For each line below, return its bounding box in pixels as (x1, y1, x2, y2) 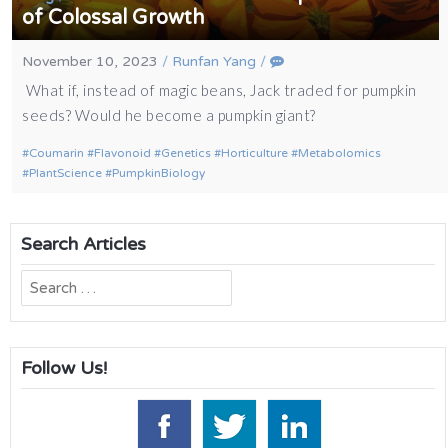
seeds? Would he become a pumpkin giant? (22, 106, 316, 125)
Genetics (161, 146, 212, 161)
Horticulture (221, 146, 289, 161)
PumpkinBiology (112, 166, 206, 181)
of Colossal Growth (22, 6, 205, 31)
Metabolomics (298, 146, 382, 161)
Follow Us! (21, 356, 107, 379)
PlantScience (29, 166, 103, 181)
